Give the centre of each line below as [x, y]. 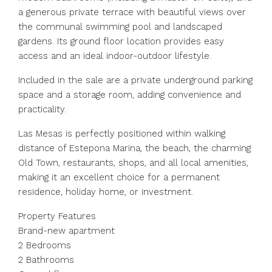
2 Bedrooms [45, 245]
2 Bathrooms [46, 260]
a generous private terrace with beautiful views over [132, 12]
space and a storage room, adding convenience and [130, 95]
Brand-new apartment [66, 231]
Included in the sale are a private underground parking [135, 80]
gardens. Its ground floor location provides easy [121, 41]
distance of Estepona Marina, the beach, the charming [134, 148]
